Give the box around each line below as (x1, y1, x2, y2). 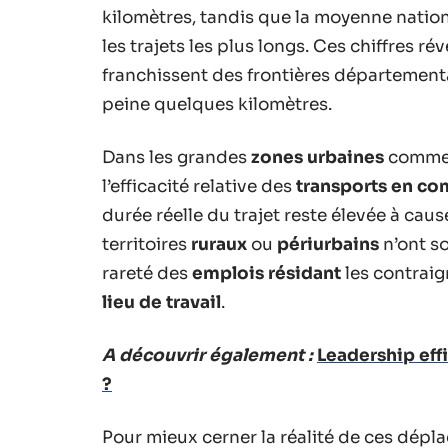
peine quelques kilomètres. (102, 93, 332, 115)
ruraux (191, 233, 247, 255)
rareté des (102, 262, 192, 284)
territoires (102, 233, 191, 255)
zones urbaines (251, 146, 384, 168)
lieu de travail (102, 291, 221, 313)
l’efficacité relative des (102, 175, 296, 197)
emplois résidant (192, 262, 341, 284)
